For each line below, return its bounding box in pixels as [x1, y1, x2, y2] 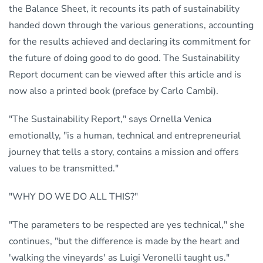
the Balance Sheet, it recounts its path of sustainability [9, 2, 240, 15]
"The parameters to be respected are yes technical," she [9, 218, 245, 231]
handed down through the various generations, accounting [9, 18, 254, 32]
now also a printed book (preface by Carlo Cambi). [9, 84, 218, 97]
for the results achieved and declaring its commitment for [9, 35, 251, 48]
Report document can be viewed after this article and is [9, 68, 241, 81]
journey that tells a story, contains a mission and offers [9, 145, 239, 159]
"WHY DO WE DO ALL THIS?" [9, 190, 138, 203]
